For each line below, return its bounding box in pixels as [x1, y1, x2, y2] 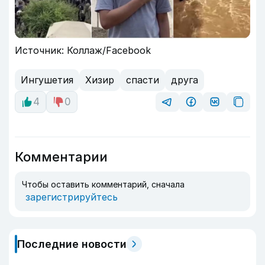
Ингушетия [21, 74, 73, 86]
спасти [126, 74, 159, 86]
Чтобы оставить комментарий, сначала [22, 179, 185, 189]
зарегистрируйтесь [25, 190, 118, 203]
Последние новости [17, 237, 127, 250]
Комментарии [15, 148, 108, 164]
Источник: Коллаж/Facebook [15, 44, 151, 56]
